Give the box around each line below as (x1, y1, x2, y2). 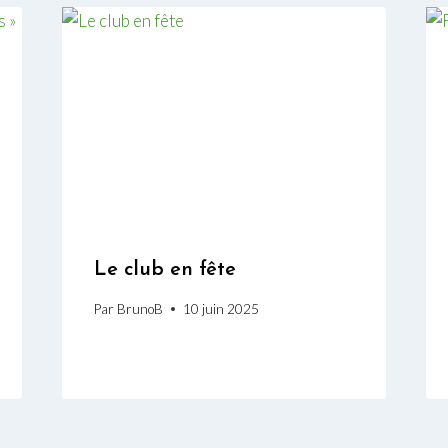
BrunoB (116, 300, 163, 317)
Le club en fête (93, 260, 236, 281)
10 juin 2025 (182, 300, 259, 317)
